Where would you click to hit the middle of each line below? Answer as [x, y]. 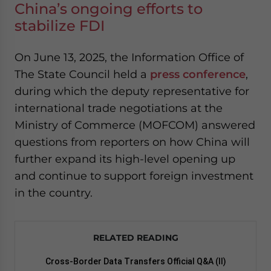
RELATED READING [135, 238]
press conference [198, 74]
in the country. [54, 193]
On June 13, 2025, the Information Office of [129, 57]
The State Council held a [82, 74]
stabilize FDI [60, 26]
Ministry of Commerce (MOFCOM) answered [135, 125]
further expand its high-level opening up [125, 159]
